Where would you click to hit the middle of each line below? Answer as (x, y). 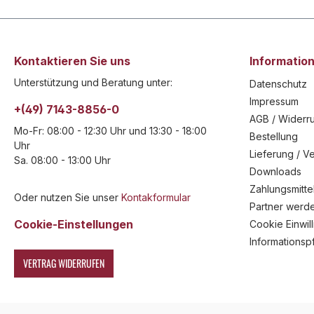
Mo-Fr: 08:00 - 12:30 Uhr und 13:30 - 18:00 (110, 131)
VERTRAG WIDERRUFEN (64, 263)
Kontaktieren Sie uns (72, 61)
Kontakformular (156, 197)
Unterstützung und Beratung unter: (93, 82)
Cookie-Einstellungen (74, 224)
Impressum (274, 101)
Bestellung (274, 136)
